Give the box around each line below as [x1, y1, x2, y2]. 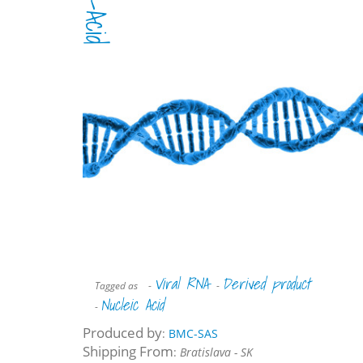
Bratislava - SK [180, 344, 253, 360]
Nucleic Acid [100, 293, 164, 317]
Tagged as [95, 279, 138, 292]
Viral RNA [154, 271, 208, 296]
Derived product [222, 271, 310, 296]
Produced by [83, 323, 162, 342]
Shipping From [83, 342, 173, 361]
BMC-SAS [169, 326, 218, 341]
